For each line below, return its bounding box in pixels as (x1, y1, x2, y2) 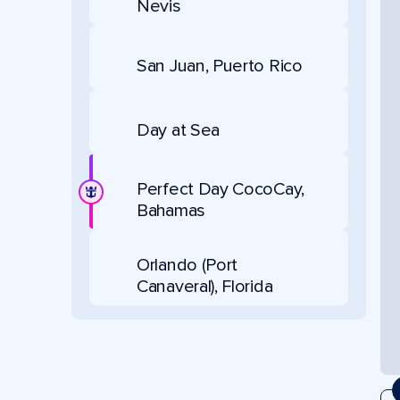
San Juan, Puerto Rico (137, 54, 303, 77)
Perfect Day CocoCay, (137, 179, 304, 200)
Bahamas (137, 200, 205, 221)
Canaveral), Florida (137, 276, 273, 297)
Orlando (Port (137, 254, 238, 276)
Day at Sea (137, 119, 220, 141)
